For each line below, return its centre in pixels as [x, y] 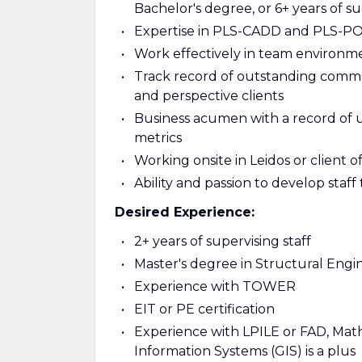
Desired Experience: [185, 212]
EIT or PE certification [204, 309]
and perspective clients [209, 96]
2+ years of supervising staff [222, 241]
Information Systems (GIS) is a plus [245, 351]
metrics [158, 138]
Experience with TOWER [215, 286]
